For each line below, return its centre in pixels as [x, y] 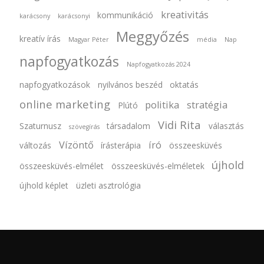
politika [162, 105]
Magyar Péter [88, 40]
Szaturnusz [40, 126]
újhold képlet [44, 185]
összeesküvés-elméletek [158, 166]
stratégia [207, 105]
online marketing [65, 104]
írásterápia [121, 145]
